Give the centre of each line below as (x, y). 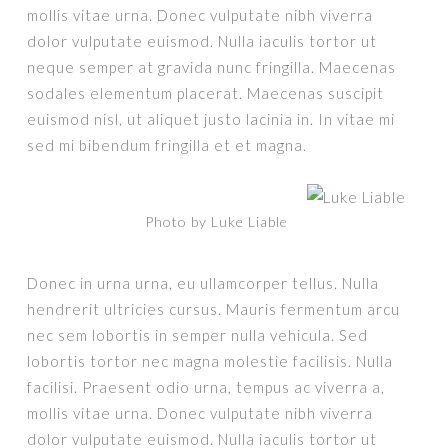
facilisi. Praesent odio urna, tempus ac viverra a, (206, 387)
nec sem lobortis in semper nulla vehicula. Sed (198, 335)
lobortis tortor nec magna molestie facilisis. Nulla (210, 361)
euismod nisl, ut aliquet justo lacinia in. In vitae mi (211, 119)
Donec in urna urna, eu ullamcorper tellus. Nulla (203, 283)
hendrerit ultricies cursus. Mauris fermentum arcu (214, 309)
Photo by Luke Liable (216, 221)
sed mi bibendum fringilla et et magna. (167, 145)
